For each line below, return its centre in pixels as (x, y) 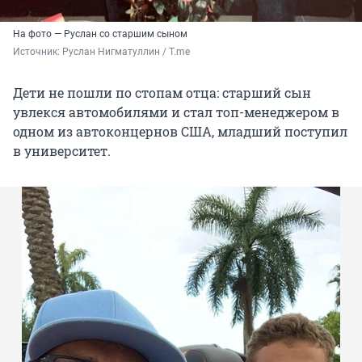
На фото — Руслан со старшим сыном (100, 34)
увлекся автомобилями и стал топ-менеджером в (176, 112)
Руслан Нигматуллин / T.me (126, 51)
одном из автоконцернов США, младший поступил (180, 131)
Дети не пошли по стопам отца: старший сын (162, 92)
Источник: (38, 51)
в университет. (62, 150)
